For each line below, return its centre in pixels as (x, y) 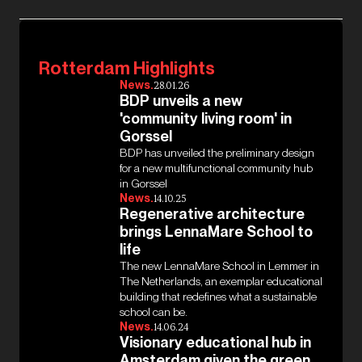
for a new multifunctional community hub (216, 168)
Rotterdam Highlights (127, 69)
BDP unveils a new (181, 101)
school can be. (154, 312)
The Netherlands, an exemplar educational (221, 282)
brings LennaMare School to (216, 232)
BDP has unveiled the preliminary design (217, 153)
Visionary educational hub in (215, 343)
